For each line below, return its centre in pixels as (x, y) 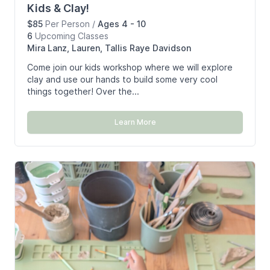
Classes (93, 36)
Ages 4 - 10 (122, 24)
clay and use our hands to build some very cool (122, 80)
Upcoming (55, 36)
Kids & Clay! (58, 8)
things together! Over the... (83, 92)
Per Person (67, 24)
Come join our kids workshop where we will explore (130, 67)
